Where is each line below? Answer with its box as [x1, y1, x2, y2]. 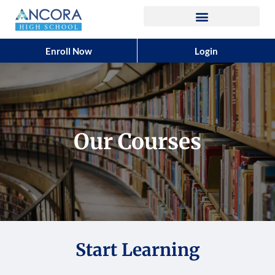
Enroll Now [45, 45, 92, 56]
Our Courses [74, 128, 201, 155]
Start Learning [75, 239, 200, 261]
